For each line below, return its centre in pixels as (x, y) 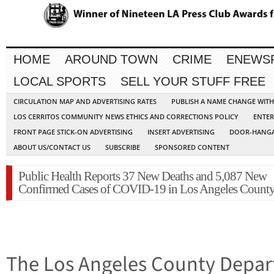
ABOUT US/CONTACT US (52, 147)
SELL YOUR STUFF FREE (193, 82)
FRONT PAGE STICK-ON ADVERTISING (73, 132)
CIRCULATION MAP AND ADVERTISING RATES (85, 102)
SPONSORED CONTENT (192, 147)
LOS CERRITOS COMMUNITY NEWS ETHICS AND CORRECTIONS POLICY (126, 117)
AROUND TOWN (111, 60)
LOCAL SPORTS (60, 82)
